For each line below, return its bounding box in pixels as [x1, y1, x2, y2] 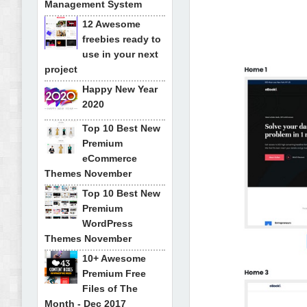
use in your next [82, 49, 158, 60]
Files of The [82, 283, 138, 294]
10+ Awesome [82, 253, 146, 264]
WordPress [82, 218, 133, 229]
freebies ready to [82, 34, 161, 45]
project [45, 64, 77, 75]
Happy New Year [82, 84, 158, 95]
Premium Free [82, 268, 146, 279]
